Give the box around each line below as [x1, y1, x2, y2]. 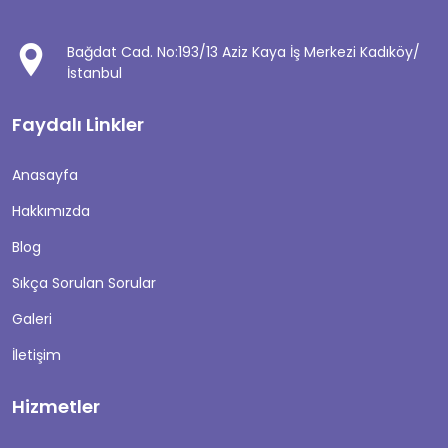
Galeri [12, 309, 52, 329]
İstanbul [67, 63, 122, 83]
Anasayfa [12, 165, 78, 185]
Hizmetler [12, 394, 100, 419]
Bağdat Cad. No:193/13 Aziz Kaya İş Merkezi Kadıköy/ [67, 42, 420, 62]
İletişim [12, 345, 61, 365]
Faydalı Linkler [12, 112, 144, 137]
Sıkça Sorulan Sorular [12, 273, 156, 293]
